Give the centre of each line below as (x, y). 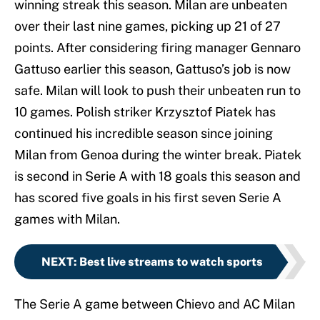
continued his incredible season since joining (144, 134)
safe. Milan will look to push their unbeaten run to (157, 91)
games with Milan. (67, 219)
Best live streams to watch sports (171, 262)
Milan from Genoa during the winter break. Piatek (158, 155)
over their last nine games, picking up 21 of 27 (147, 26)
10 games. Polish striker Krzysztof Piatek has (145, 112)
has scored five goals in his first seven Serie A (148, 198)
